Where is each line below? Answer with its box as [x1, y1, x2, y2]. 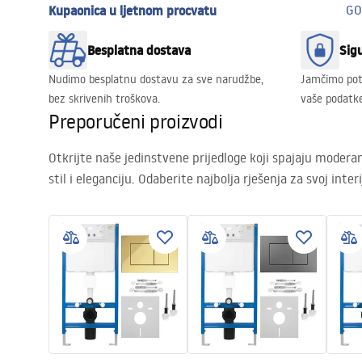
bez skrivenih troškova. [48, 90, 160, 106]
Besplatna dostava [87, 40, 191, 59]
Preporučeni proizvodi [48, 107, 223, 133]
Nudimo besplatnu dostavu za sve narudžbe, [48, 71, 263, 86]
